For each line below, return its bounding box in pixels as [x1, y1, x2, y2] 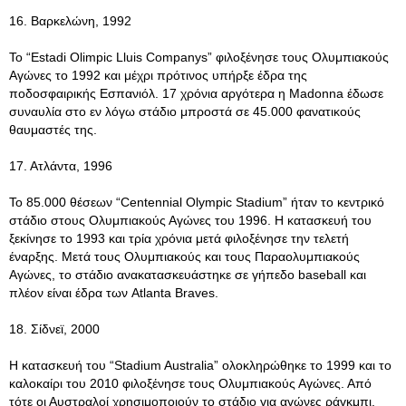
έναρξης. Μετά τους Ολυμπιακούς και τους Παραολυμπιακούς [9, 249, 360, 264]
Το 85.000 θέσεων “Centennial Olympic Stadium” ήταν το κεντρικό [9, 195, 384, 209]
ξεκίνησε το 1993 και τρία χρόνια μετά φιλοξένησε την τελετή [9, 231, 349, 246]
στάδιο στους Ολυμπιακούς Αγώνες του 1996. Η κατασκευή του [9, 213, 372, 227]
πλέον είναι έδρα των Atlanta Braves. [9, 285, 218, 300]
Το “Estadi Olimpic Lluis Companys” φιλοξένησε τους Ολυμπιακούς [9, 50, 389, 64]
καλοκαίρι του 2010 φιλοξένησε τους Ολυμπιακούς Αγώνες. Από [9, 376, 372, 391]
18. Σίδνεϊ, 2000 [9, 322, 100, 336]
